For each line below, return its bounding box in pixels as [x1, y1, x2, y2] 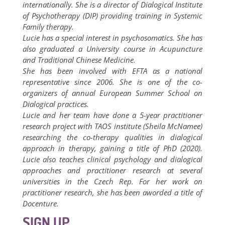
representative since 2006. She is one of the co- [22, 77, 203, 87]
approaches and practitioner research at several [22, 165, 203, 175]
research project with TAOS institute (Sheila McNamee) [22, 121, 203, 131]
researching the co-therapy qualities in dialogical [22, 132, 203, 142]
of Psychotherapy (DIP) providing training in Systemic [22, 11, 203, 21]
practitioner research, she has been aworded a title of [22, 187, 203, 197]
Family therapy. [22, 22, 74, 32]
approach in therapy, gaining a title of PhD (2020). [22, 143, 203, 153]
